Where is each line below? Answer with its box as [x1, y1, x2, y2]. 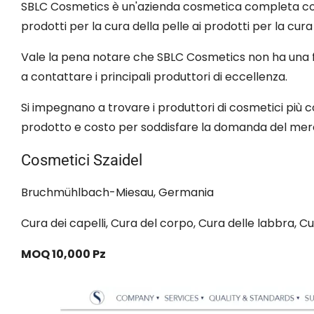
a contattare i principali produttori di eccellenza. [21, 68, 287, 85]
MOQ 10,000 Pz [21, 245, 106, 262]
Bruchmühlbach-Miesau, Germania [21, 184, 214, 200]
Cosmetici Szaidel [21, 151, 142, 169]
